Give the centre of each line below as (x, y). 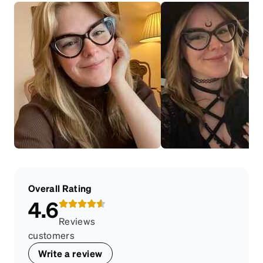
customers (51, 235)
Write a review (70, 253)
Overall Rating (60, 188)
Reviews (77, 221)
